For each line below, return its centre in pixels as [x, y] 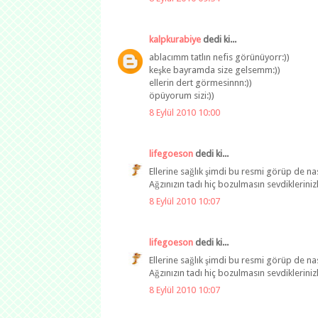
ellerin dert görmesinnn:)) [201, 82]
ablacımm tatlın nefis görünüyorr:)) [219, 57]
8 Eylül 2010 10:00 [185, 113]
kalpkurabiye [175, 40]
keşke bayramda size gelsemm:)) [215, 70]
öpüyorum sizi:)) [182, 95]
